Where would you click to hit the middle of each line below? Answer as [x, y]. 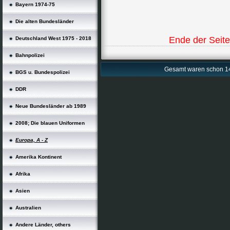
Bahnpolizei [30, 55]
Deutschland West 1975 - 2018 [53, 38]
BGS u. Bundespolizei [43, 72]
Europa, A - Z [32, 140]
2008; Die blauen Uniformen [50, 123]
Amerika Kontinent [39, 157]
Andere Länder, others [43, 225]
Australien [28, 208]
